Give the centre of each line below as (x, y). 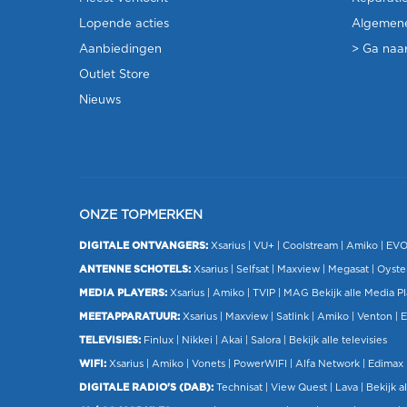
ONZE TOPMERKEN (141, 215)
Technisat (239, 387)
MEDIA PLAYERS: (123, 293)
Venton (375, 316)
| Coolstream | (310, 245)
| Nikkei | (197, 340)
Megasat (348, 269)
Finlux (159, 340)
